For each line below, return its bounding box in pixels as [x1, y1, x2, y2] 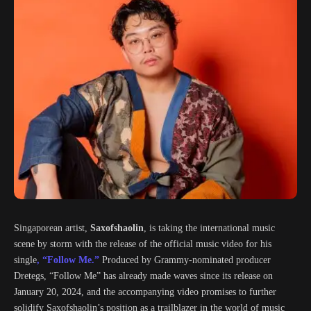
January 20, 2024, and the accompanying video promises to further [14, 287, 276, 297]
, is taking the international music [144, 223, 275, 233]
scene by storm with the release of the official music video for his [14, 239, 271, 249]
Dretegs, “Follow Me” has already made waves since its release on [14, 271, 273, 281]
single [14, 255, 37, 265]
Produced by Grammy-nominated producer [102, 255, 271, 265]
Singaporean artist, [14, 223, 87, 233]
